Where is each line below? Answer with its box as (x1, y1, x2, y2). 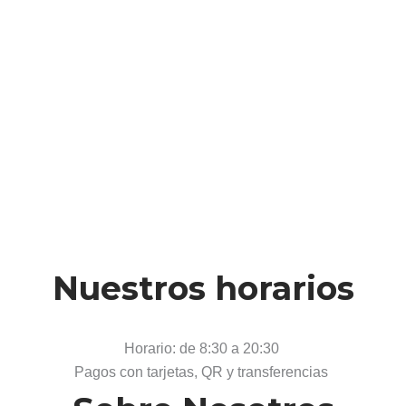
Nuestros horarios (52, 267, 354, 308)
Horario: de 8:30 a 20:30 (123, 340, 279, 356)
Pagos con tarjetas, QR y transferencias (74, 363, 328, 380)
